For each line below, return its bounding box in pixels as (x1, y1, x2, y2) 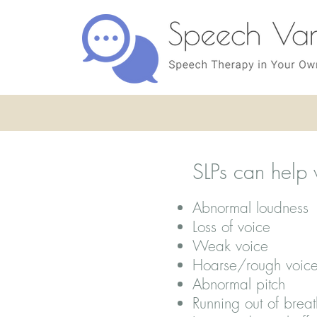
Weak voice (192, 236, 268, 255)
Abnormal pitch (192, 275, 285, 294)
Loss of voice (192, 217, 270, 236)
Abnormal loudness (192, 198, 309, 217)
